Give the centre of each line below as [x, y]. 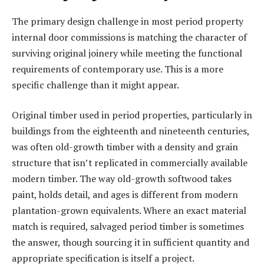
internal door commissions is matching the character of [129, 37]
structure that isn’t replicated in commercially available [130, 163]
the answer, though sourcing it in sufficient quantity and [131, 242]
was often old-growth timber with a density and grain [125, 147]
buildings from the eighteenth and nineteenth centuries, [131, 131]
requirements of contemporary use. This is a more [118, 69]
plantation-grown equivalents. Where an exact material [129, 211]
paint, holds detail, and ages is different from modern [125, 195]
